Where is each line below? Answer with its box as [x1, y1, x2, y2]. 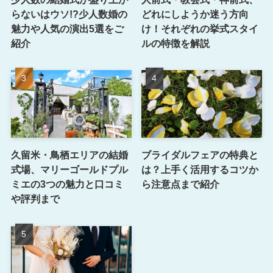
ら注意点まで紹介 [141, 179, 220, 190]
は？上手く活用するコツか [141, 164, 259, 175]
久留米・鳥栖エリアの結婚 [10, 149, 128, 161]
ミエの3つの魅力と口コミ [10, 179, 124, 190]
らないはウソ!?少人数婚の [10, 8, 127, 19]
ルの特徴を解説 [141, 37, 210, 49]
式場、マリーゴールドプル [10, 164, 128, 175]
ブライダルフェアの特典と [141, 149, 259, 161]
